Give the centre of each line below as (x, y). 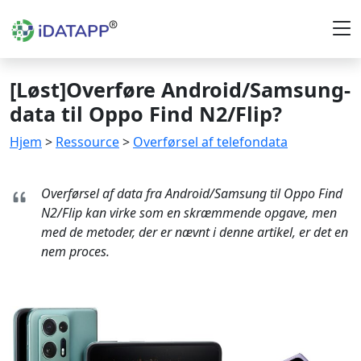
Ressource (87, 142)
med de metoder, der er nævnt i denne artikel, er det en (195, 232)
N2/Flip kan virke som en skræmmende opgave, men (189, 213)
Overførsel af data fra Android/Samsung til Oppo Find (192, 193)
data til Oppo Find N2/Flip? (146, 114)
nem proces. (75, 251)
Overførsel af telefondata (210, 142)
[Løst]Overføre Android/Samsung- (180, 89)
